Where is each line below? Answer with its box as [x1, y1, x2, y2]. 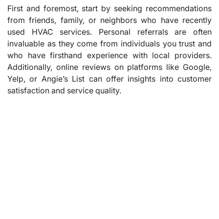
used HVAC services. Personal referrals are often [7, 26, 212, 37]
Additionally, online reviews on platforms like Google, [7, 62, 212, 72]
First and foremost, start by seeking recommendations [7, 3, 212, 13]
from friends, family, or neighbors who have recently [7, 15, 212, 25]
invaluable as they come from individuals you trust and [7, 38, 212, 48]
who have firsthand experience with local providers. [7, 50, 212, 60]
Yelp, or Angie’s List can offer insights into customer [7, 73, 212, 84]
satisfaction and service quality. [7, 85, 121, 95]
